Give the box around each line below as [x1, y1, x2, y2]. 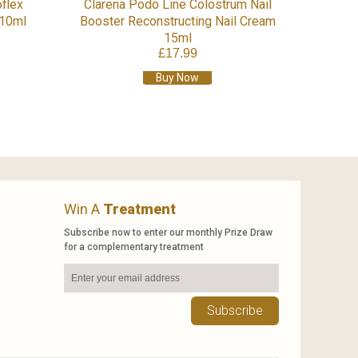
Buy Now [156, 70, 200, 84]
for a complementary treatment [64, 241, 205, 253]
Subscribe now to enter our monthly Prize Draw [64, 226, 273, 238]
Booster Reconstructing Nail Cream [79, 13, 276, 29]
